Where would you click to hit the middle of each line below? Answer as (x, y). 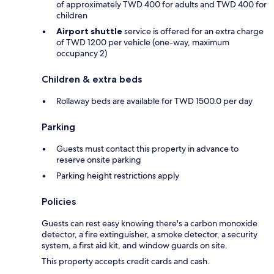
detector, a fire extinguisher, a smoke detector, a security (150, 235)
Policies (59, 202)
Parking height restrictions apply (118, 176)
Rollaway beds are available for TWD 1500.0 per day (154, 101)
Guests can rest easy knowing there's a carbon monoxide (150, 224)
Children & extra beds (92, 80)
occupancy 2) (82, 54)
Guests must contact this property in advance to (147, 149)
